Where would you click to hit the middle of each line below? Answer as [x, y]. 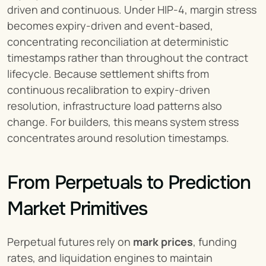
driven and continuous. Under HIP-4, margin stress [132, 9]
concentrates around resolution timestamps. [118, 137]
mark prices [163, 241]
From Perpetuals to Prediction [129, 182]
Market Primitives [77, 208]
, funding [215, 241]
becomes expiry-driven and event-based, [110, 25]
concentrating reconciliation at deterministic [118, 41]
